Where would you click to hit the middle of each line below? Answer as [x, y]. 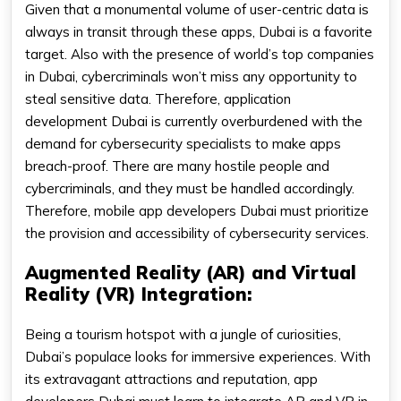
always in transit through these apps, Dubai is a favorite [199, 32]
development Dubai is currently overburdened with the [194, 122]
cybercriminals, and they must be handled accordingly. [190, 189]
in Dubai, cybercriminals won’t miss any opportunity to [191, 77]
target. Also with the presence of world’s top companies [200, 55]
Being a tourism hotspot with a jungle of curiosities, [183, 335]
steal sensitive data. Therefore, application [158, 99]
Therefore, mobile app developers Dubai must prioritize [197, 211]
